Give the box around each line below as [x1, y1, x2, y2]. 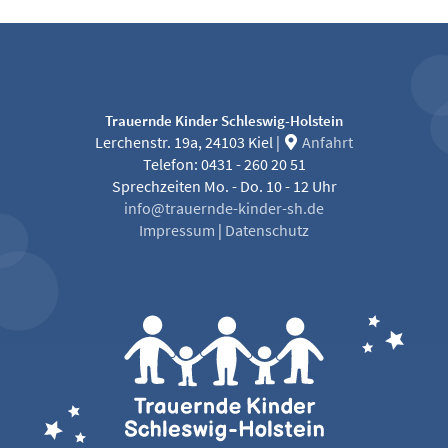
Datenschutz [225, 220, 309, 241]
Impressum [139, 220, 215, 241]
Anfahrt [299, 132, 353, 153]
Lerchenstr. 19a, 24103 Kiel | [95, 132, 283, 153]
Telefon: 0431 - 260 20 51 [142, 154, 306, 175]
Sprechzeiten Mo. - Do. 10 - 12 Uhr [111, 176, 337, 197]
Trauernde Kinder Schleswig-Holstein [105, 110, 343, 131]
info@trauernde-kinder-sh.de [124, 198, 324, 219]
